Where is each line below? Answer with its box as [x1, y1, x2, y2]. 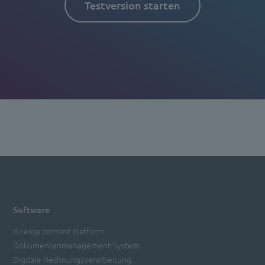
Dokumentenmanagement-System [13, 238, 140, 251]
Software [13, 203, 50, 215]
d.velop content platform [13, 224, 105, 237]
